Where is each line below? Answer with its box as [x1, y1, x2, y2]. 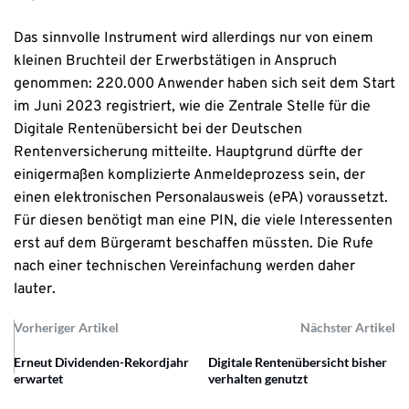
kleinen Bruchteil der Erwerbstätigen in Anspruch [14, 52, 337, 71]
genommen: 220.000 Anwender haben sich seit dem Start [14, 75, 395, 94]
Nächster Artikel [300, 320, 395, 336]
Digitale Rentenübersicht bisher [208, 354, 388, 371]
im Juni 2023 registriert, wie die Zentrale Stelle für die [14, 98, 371, 117]
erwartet [14, 371, 63, 387]
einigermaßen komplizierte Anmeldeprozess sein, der [14, 166, 365, 185]
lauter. [14, 280, 56, 299]
